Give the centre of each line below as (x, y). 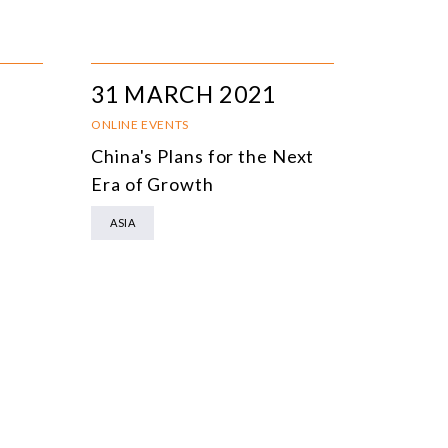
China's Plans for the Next (203, 156)
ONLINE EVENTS (140, 125)
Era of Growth (152, 184)
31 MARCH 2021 (183, 94)
